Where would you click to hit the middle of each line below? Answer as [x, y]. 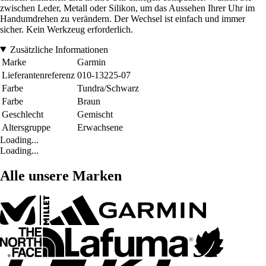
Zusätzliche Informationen [59, 49]
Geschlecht [23, 114]
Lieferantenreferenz [38, 75]
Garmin [91, 62]
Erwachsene [100, 127]
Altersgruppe [26, 127]
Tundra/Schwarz [108, 88]
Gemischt [95, 114]
